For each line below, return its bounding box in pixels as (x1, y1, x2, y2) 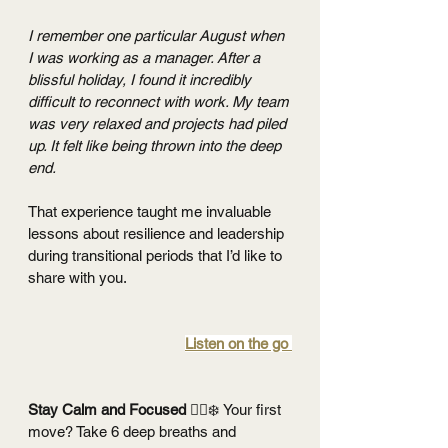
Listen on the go (185, 335, 292, 353)
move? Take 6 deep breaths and (28, 423, 240, 441)
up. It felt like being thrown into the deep (28, 137, 285, 155)
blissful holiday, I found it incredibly (28, 71, 255, 89)
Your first (223, 401, 285, 419)
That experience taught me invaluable (28, 203, 275, 221)
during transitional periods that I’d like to (28, 247, 286, 265)
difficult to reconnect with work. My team (28, 93, 292, 111)
